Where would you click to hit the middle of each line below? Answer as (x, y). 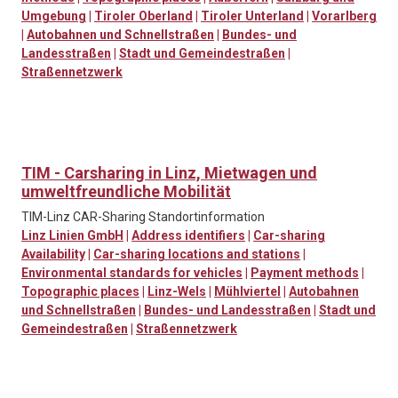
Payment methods (305, 273)
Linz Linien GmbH (72, 236)
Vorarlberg (344, 16)
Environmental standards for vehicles (132, 273)
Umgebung (54, 16)
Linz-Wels (177, 292)
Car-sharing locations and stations (197, 255)
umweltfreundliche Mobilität (126, 192)
